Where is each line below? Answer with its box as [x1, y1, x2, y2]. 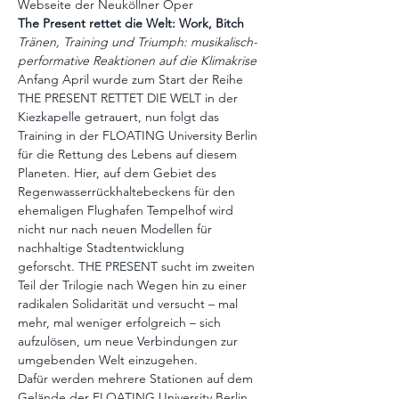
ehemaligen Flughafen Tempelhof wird [18, 202, 237, 218]
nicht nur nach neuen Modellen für [18, 221, 216, 237]
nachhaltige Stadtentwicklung [18, 240, 188, 256]
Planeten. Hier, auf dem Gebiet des [18, 165, 220, 181]
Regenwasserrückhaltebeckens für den [18, 183, 239, 199]
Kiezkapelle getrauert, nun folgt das [18, 109, 223, 125]
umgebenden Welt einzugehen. [18, 352, 198, 368]
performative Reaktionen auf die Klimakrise [18, 53, 256, 69]
